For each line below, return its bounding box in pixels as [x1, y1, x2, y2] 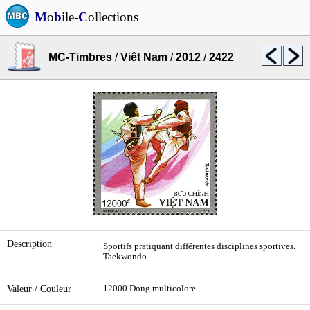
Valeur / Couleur [7, 283, 71, 294]
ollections [88, 10, 138, 24]
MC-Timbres [48, 51, 112, 63]
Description [7, 238, 52, 249]
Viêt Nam [120, 51, 167, 63]
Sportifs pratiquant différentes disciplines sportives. [103, 241, 295, 251]
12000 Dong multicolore [103, 284, 196, 293]
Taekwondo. [103, 252, 149, 262]
